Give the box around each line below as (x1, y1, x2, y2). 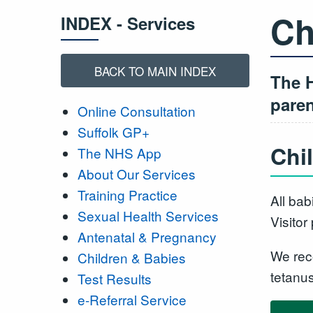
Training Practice (77, 185, 177, 205)
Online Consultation (77, 101, 196, 121)
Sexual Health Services (77, 206, 219, 226)
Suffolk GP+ (77, 122, 150, 142)
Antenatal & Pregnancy (77, 227, 217, 247)
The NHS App (77, 143, 161, 163)
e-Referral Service (77, 290, 187, 310)
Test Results (77, 269, 152, 289)
